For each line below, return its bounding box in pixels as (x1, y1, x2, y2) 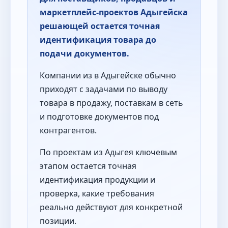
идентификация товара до (40, 34, 156, 46)
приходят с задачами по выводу (40, 83, 167, 95)
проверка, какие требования (40, 188, 154, 199)
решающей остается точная (40, 20, 160, 32)
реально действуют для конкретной (40, 202, 183, 213)
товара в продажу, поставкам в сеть (40, 97, 183, 109)
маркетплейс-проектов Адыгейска (40, 7, 188, 18)
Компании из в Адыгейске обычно (40, 70, 176, 81)
